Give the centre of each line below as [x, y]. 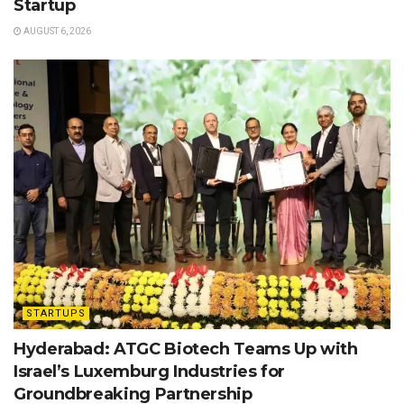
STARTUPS [56, 313]
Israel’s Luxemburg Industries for [150, 371]
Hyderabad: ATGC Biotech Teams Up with [186, 349]
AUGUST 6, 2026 [56, 31]
